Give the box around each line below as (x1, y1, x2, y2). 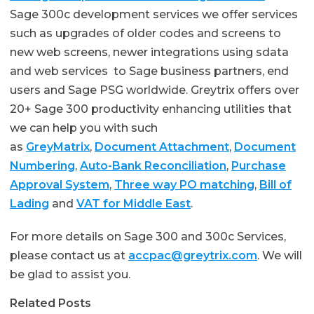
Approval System (10, 178, 109, 192)
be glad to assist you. (10, 268, 130, 282)
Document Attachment (95, 140, 229, 154)
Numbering (10, 159, 75, 173)
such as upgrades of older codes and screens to (10, 27, 281, 41)
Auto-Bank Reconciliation (80, 159, 226, 173)
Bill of (259, 178, 292, 192)
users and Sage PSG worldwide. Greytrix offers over (10, 83, 299, 97)
